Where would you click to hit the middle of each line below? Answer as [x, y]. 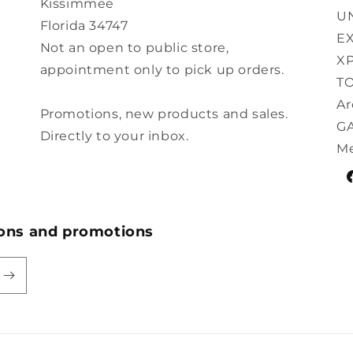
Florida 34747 [84, 26]
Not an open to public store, [134, 48]
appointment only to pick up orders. [162, 70]
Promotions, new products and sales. [164, 114]
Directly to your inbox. [114, 136]
